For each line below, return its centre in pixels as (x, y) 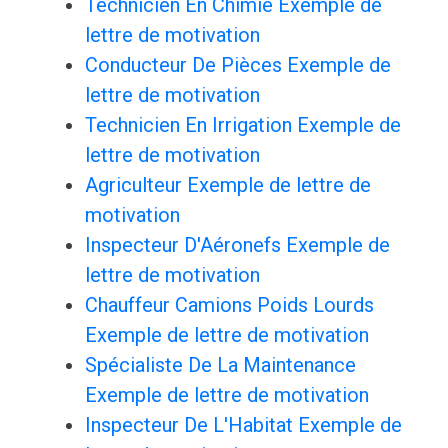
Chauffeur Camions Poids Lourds (229, 305)
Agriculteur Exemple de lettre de (227, 185)
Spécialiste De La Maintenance (220, 365)
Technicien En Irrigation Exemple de (242, 125)
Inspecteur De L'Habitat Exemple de (243, 425)
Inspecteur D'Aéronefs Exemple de (237, 245)
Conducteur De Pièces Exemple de (237, 65)
